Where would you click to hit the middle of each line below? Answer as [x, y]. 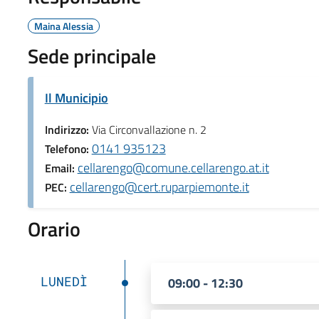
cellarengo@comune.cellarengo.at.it [173, 167]
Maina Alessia [63, 26]
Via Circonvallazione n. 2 [149, 129]
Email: [61, 168]
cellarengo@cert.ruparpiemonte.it [159, 187]
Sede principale [91, 56]
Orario [54, 229]
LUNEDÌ [64, 281]
